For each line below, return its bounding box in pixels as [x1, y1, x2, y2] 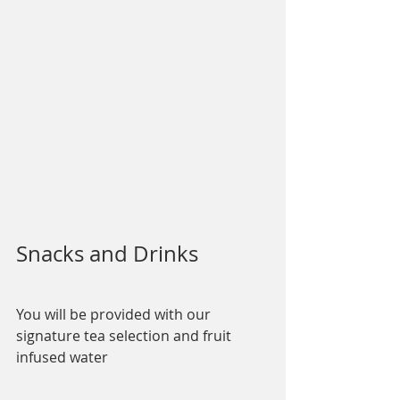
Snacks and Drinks [16, 239, 198, 269]
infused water [16, 347, 108, 368]
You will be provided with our [16, 304, 214, 325]
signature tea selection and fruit [16, 326, 235, 346]
